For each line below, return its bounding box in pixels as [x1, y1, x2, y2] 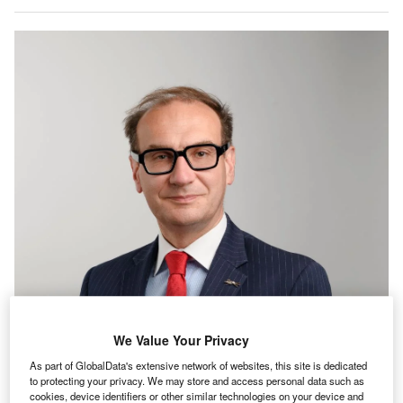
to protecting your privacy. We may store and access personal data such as [30, 373, 365, 389]
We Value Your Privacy [112, 331, 249, 350]
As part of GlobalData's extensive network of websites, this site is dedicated [30, 358, 368, 373]
